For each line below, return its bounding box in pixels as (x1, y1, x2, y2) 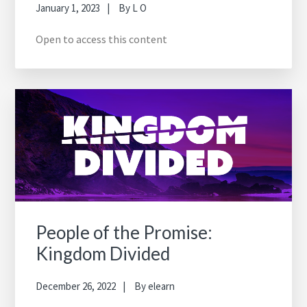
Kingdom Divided (36, 243, 171, 265)
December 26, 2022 (36, 280, 116, 293)
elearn (148, 280, 175, 293)
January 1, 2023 (36, 1, 101, 15)
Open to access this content (36, 32, 168, 47)
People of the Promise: (36, 221, 213, 244)
